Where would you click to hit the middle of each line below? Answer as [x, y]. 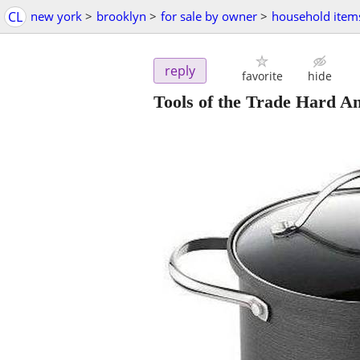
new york [56, 16]
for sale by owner [209, 16]
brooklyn [121, 16]
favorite [262, 76]
